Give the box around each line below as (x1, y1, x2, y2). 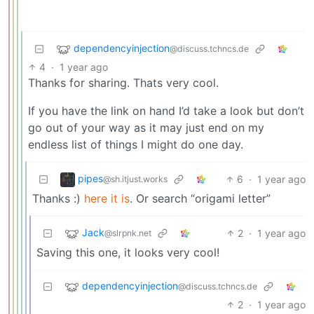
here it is (84, 191, 130, 205)
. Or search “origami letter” (130, 191, 271, 205)
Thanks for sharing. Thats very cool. (28, 75, 219, 90)
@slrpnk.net (104, 228, 151, 239)
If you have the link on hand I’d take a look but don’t (28, 103, 304, 118)
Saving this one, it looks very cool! (36, 245, 219, 259)
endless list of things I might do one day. (28, 137, 243, 151)
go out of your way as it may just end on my (28, 120, 264, 135)
